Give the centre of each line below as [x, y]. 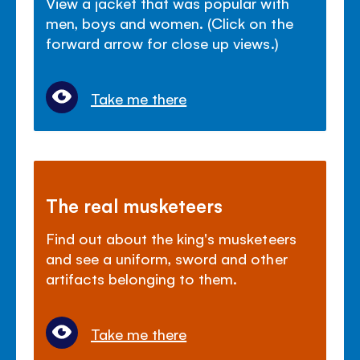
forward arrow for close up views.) [162, 42]
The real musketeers [135, 205]
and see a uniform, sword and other [167, 258]
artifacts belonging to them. [142, 278]
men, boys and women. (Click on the [170, 22]
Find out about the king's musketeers [171, 237]
